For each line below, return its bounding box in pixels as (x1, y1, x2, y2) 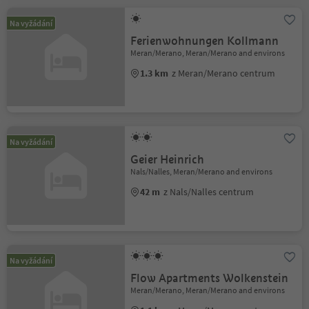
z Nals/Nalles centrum (163, 185, 255, 198)
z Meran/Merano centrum (172, 67, 276, 80)
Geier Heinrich (130, 152, 205, 167)
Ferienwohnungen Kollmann (130, 34, 279, 49)
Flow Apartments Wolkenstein (130, 270, 289, 286)
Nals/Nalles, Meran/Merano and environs (130, 166, 273, 177)
